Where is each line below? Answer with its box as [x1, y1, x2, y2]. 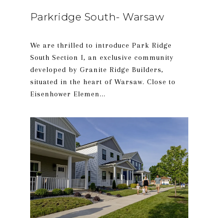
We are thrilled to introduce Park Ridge [30, 41, 172, 50]
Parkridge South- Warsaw [30, 11, 164, 23]
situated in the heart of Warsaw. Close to [30, 77, 176, 86]
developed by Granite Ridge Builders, [30, 65, 163, 74]
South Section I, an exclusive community [30, 53, 174, 62]
